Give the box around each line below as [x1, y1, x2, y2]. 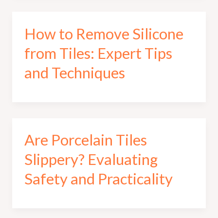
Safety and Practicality [24, 169, 173, 188]
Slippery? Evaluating [24, 150, 158, 169]
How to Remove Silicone [24, 24, 183, 43]
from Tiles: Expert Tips [24, 43, 172, 62]
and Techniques [24, 63, 125, 82]
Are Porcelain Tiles [24, 130, 147, 149]
